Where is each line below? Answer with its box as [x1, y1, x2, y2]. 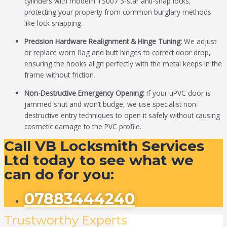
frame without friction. [24, 69, 95, 80]
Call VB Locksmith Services [4, 137, 204, 155]
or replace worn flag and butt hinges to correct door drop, [24, 47, 211, 57]
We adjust [182, 36, 216, 46]
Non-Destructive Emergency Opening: [24, 88, 144, 98]
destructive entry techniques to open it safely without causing [24, 110, 220, 120]
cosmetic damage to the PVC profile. [24, 121, 141, 131]
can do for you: [4, 166, 114, 183]
